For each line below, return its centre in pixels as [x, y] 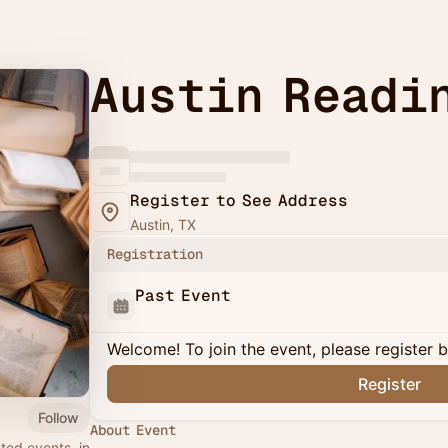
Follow [58, 417]
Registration [155, 254]
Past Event [183, 295]
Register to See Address [239, 200]
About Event [133, 430]
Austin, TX [163, 224]
